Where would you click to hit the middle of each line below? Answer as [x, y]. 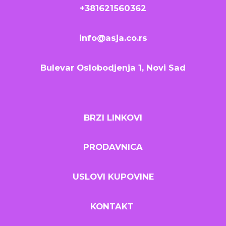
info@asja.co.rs [113, 38]
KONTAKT [113, 206]
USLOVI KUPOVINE [113, 177]
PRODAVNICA [113, 147]
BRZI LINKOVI [113, 117]
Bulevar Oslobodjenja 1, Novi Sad [113, 67]
